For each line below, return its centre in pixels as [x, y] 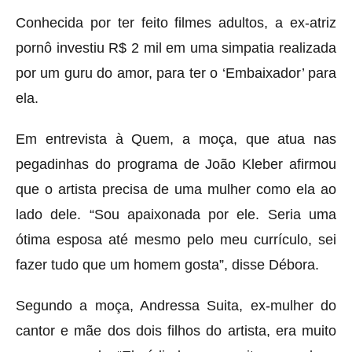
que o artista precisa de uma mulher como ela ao [176, 189]
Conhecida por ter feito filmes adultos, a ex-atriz [176, 22]
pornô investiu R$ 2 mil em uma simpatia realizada [176, 48]
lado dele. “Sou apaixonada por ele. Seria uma [176, 214]
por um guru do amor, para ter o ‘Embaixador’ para [176, 73]
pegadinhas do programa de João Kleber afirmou [176, 164]
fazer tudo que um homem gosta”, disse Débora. [167, 264]
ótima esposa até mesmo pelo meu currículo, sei [176, 239]
